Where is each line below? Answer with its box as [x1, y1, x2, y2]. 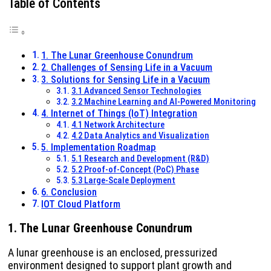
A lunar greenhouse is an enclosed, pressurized [8, 246, 217, 260]
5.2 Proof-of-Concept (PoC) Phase [71, 164, 199, 175]
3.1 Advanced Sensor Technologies [71, 85, 201, 97]
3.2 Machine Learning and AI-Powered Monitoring [71, 96, 256, 108]
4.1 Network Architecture [71, 119, 165, 131]
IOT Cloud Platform [41, 198, 121, 211]
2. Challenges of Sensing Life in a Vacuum [41, 62, 213, 74]
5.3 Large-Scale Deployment [71, 175, 175, 186]
